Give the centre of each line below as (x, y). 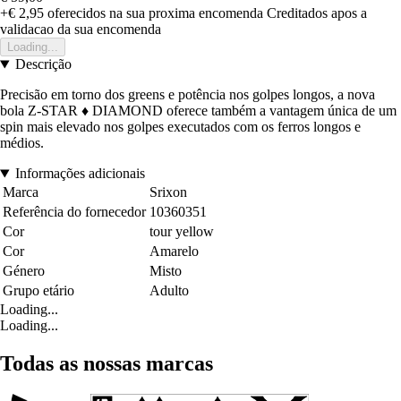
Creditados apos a (317, 13)
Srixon (168, 192)
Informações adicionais (80, 174)
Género (24, 271)
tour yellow (182, 232)
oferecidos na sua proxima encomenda (154, 13)
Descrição (43, 64)
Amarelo (174, 252)
